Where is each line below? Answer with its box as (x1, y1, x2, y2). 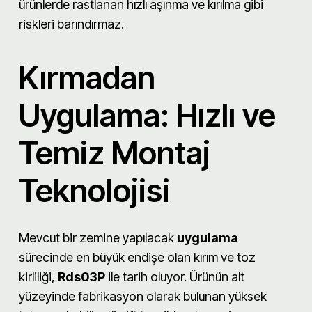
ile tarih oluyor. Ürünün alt (105, 269, 244, 284)
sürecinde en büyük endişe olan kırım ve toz (19, 249, 256, 265)
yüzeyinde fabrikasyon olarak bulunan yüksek (19, 288, 267, 304)
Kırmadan (19, 58, 155, 97)
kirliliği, (19, 269, 58, 284)
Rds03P (58, 269, 105, 284)
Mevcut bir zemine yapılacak (19, 230, 177, 245)
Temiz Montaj (19, 133, 210, 172)
